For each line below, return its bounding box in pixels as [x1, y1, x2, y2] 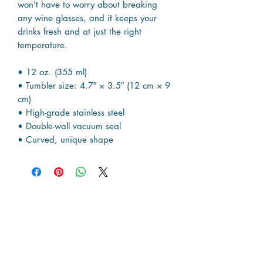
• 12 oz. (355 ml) [18, 66, 87, 77]
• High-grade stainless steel [18, 106, 124, 118]
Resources [71, 212, 116, 227]
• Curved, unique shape [18, 133, 113, 145]
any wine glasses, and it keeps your [18, 12, 157, 23]
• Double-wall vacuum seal [18, 120, 121, 131]
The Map [77, 235, 110, 247]
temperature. [18, 39, 68, 50]
